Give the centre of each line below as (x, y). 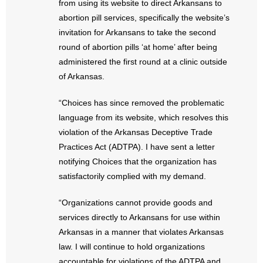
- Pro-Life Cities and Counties (79, 87)
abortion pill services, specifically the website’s (144, 18)
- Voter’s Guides (54, 222)
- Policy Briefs (50, 60)
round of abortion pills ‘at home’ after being (138, 47)
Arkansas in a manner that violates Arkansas (141, 232)
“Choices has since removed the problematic (141, 103)
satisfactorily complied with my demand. (132, 176)
